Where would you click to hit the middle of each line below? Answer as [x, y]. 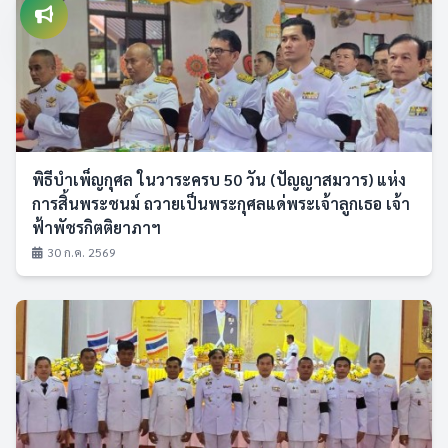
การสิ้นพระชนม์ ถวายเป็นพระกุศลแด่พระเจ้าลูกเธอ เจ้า [221, 203]
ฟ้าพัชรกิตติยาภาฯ [96, 227]
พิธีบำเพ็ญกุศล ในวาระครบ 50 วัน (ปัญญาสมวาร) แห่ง [219, 179]
